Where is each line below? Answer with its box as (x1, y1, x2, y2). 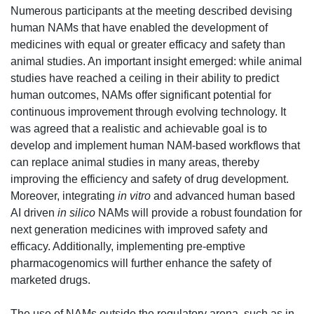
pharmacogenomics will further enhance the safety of (11, 257, 271, 270)
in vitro (118, 190, 151, 203)
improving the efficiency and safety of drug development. (11, 173, 289, 186)
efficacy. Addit (11, 240, 78, 253)
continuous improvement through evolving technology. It (11, 106, 286, 118)
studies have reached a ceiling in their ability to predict (11, 72, 279, 85)
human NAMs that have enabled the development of (11, 22, 268, 34)
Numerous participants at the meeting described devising (11, 5, 292, 18)
